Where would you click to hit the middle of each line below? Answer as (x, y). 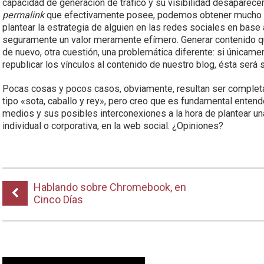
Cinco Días (59, 199)
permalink (24, 15)
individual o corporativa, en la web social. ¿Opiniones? (113, 126)
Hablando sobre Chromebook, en (110, 187)
